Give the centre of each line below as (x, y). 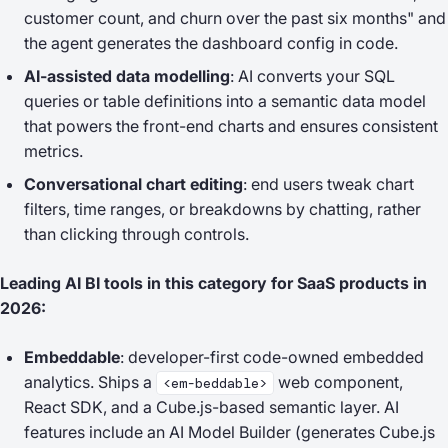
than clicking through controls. (136, 234)
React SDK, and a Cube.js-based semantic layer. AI (211, 407)
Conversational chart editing (133, 184)
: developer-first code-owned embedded (272, 357)
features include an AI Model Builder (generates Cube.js (229, 432)
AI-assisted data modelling (127, 76)
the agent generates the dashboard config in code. (211, 43)
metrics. (53, 151)
